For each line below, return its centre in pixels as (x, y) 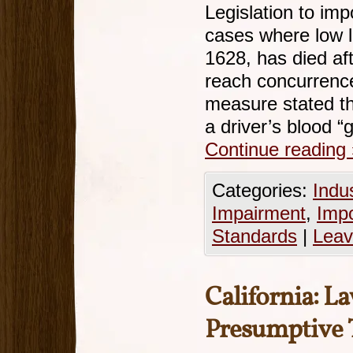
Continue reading (278, 150)
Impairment (259, 214)
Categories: (262, 191)
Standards (255, 236)
